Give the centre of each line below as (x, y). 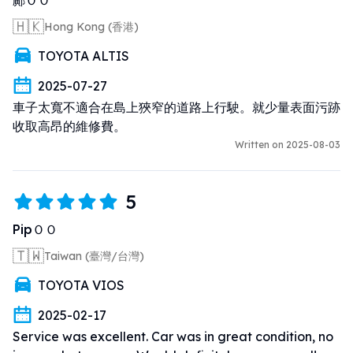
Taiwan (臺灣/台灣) (94, 256)
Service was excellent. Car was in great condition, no (173, 336)
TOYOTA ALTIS (84, 56)
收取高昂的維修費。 (69, 126)
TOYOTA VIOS (81, 285)
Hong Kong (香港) (91, 26)
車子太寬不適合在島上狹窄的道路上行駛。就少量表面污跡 (176, 107)
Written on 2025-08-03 (288, 144)
